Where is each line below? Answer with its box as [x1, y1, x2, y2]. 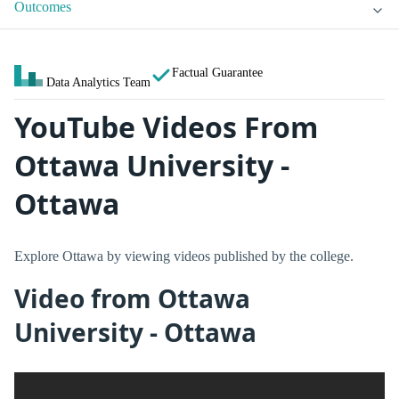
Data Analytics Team [46, 75, 151, 90]
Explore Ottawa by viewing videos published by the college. [14, 248, 354, 264]
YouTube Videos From [14, 108, 318, 147]
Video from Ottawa [14, 281, 250, 316]
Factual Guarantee [172, 65, 263, 80]
